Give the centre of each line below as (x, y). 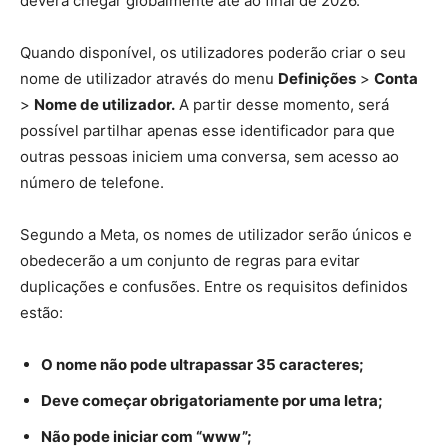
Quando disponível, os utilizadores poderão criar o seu (213, 53)
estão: (41, 313)
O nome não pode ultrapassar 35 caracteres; (202, 365)
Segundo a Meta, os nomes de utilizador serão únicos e (216, 235)
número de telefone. (92, 183)
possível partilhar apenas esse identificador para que (207, 131)
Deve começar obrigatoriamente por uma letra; (212, 401)
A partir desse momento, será (282, 105)
